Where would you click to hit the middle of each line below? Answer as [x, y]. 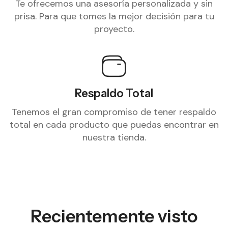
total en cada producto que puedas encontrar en [114, 124]
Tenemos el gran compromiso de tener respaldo [114, 112]
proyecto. [114, 29]
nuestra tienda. [114, 137]
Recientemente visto [114, 216]
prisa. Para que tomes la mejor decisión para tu [114, 16]
